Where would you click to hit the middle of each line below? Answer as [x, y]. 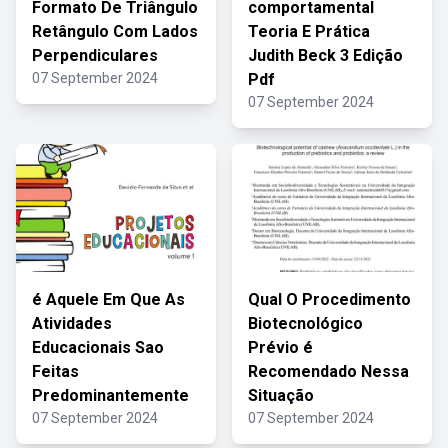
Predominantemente [110, 395]
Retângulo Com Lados [115, 31]
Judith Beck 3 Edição [325, 55]
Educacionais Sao [98, 347]
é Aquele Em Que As [108, 299]
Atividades [72, 323]
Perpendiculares [95, 55]
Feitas [55, 371]
